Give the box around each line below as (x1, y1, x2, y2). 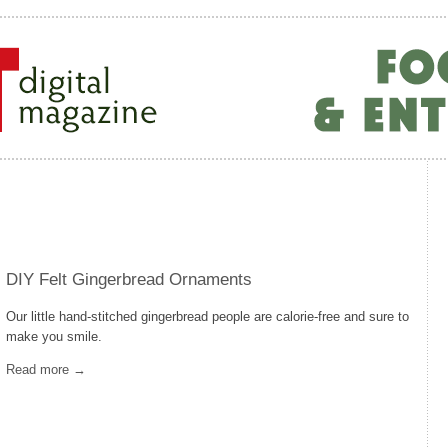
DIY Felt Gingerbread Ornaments (6, 270, 252, 289)
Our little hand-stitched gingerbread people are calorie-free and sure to (6, 309, 409, 324)
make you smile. (6, 329, 102, 344)
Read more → (6, 362, 86, 377)
